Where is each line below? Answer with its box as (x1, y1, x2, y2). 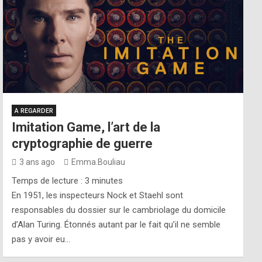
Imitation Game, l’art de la (12, 120, 161, 135)
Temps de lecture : (12, 175, 85, 186)
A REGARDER (15, 107, 54, 115)
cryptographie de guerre (12, 136, 153, 151)
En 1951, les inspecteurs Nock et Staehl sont (12, 190, 184, 201)
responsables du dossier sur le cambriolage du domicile (12, 205, 226, 215)
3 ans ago (19, 157, 56, 167)
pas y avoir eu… (12, 234, 71, 244)
